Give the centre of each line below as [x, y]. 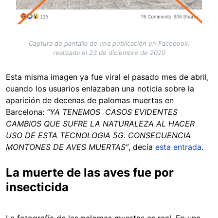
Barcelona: [26, 112]
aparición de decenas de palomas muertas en [90, 100]
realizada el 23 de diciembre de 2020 [109, 53]
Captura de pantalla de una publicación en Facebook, [109, 44]
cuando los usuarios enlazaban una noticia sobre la [100, 89]
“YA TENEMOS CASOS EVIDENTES [113, 112]
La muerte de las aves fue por [90, 173]
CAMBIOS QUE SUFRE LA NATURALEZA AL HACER [100, 124]
